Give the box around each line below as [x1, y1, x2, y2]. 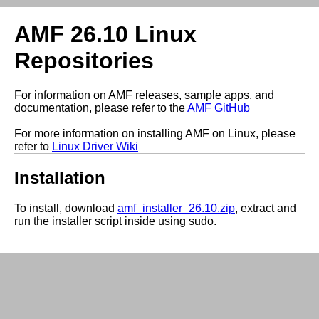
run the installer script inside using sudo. [14, 215, 216, 228]
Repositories [14, 48, 154, 73]
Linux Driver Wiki [52, 140, 138, 153]
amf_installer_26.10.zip [117, 202, 235, 215]
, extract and [235, 202, 296, 215]
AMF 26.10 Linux [14, 21, 197, 47]
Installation [14, 168, 105, 188]
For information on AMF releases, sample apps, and [14, 89, 274, 102]
